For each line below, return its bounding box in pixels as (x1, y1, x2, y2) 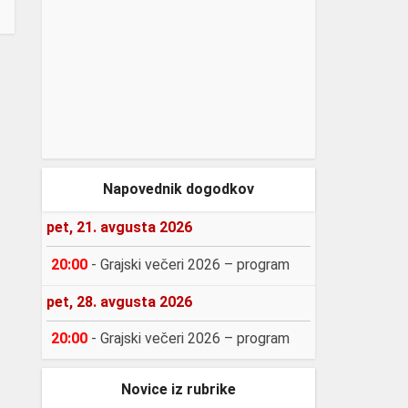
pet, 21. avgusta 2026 (46, 219, 192, 236)
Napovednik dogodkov (103, 180, 254, 198)
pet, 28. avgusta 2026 (46, 292, 192, 311)
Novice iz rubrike (121, 381, 236, 399)
